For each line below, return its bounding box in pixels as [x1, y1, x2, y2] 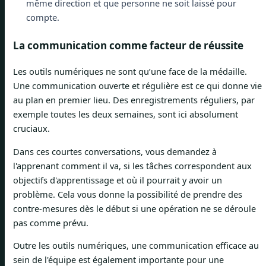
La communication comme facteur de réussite [13, 39, 243, 53]
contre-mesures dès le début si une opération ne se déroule [13, 202, 256, 214]
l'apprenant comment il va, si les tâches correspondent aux [13, 159, 252, 172]
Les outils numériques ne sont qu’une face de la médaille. [13, 65, 247, 78]
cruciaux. [13, 122, 50, 135]
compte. [26, 11, 59, 24]
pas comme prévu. [13, 216, 88, 229]
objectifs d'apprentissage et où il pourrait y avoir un [13, 173, 222, 186]
